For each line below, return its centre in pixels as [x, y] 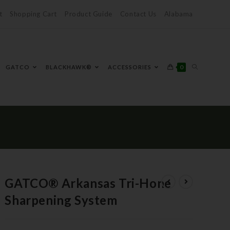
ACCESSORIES [130, 67]
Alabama [178, 14]
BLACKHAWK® [69, 67]
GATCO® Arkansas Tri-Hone [88, 183]
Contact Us [138, 14]
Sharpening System [61, 200]
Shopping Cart [33, 14]
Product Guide [88, 14]
